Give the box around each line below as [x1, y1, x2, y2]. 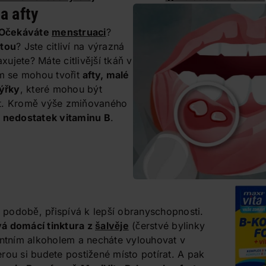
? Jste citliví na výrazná [16, 40, 125, 52]
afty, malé [83, 68, 129, 81]
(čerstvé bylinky [128, 219, 205, 232]
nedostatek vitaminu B [2, 111, 110, 123]
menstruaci [52, 26, 106, 38]
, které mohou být [20, 83, 102, 95]
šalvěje [95, 219, 129, 232]
